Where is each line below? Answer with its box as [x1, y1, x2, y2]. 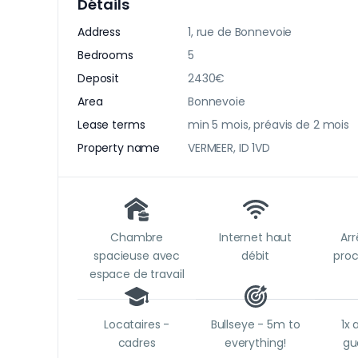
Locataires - [104, 316, 170, 333]
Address [78, 24, 121, 41]
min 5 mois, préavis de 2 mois [188, 117, 349, 133]
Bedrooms [78, 47, 133, 64]
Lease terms [78, 117, 145, 133]
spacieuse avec [93, 248, 181, 265]
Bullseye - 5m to [210, 316, 300, 333]
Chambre [110, 229, 164, 246]
